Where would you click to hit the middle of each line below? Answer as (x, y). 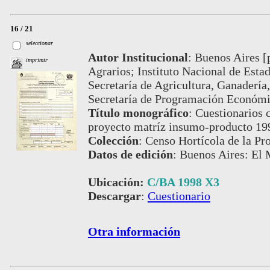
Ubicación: (117, 182)
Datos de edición (130, 155)
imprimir (37, 60)
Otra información (134, 232)
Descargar (114, 196)
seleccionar (40, 43)
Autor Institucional (138, 58)
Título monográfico (138, 113)
